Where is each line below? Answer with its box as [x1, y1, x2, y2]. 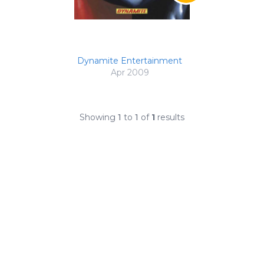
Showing [80, 111, 118, 123]
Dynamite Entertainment [77, 55, 182, 66]
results [155, 111, 184, 123]
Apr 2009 [110, 67, 149, 78]
